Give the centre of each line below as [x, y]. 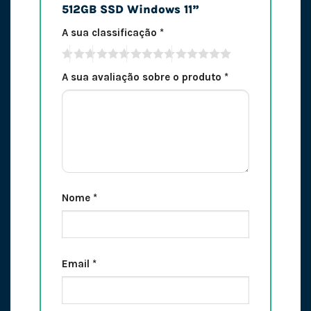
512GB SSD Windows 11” [132, 9]
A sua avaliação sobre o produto [143, 77]
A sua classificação [110, 33]
